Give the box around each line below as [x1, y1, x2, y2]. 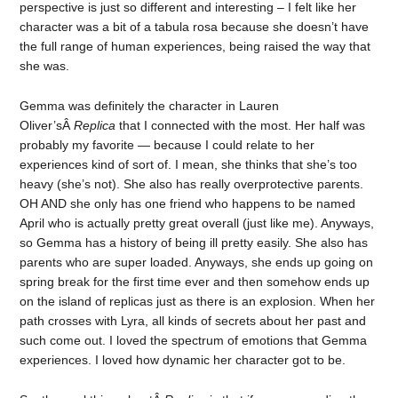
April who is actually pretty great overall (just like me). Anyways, [20, 215, 375, 230]
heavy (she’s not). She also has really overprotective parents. [20, 176, 364, 191]
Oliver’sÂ [20, 117, 75, 132]
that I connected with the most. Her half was [115, 117, 366, 132]
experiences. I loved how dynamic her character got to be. [20, 352, 346, 367]
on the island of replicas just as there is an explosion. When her [20, 293, 376, 308]
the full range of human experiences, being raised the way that [20, 39, 371, 53]
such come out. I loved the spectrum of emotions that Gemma [20, 332, 368, 347]
